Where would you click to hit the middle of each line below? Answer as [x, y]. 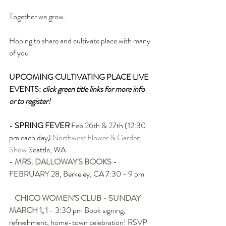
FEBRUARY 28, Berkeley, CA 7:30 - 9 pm [77, 174]
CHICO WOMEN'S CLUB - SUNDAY [78, 198]
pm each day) [31, 138]
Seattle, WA [47, 150]
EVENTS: [26, 89]
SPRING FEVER [42, 126]
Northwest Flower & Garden [97, 138]
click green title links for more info [94, 89]
